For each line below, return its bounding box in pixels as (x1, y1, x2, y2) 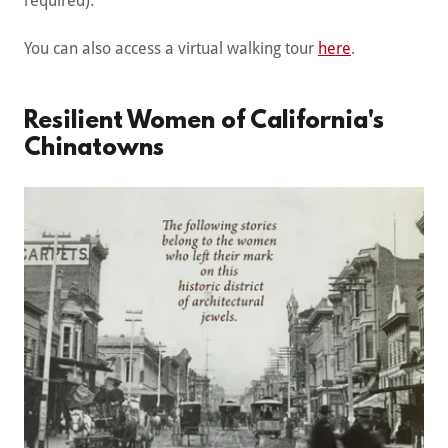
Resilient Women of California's (24, 108, 384, 137)
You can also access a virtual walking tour (24, 39, 318, 59)
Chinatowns (24, 135, 164, 164)
